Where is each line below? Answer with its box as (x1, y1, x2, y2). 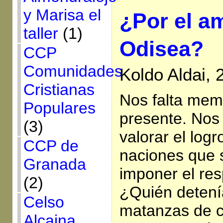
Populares (23, 99, 96, 117)
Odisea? (119, 36, 204, 61)
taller (23, 24, 58, 42)
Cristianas (23, 81, 95, 99)
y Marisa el (23, 6, 101, 24)
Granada (23, 155, 86, 173)
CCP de (23, 137, 79, 155)
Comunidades (23, 62, 122, 80)
